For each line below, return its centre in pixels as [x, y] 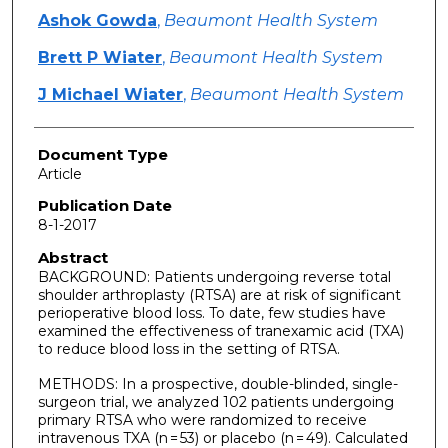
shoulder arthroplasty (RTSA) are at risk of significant [219, 295]
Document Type [102, 154]
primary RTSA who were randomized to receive [202, 419]
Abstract [72, 258]
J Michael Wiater [110, 94]
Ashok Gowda [97, 20]
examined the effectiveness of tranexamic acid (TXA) [220, 331]
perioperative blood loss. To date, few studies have [211, 313]
